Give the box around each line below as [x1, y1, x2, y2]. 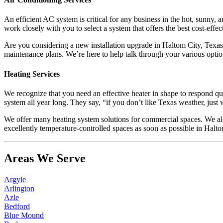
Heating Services [4, 69, 60, 78]
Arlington [4, 184, 34, 193]
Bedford [4, 202, 30, 211]
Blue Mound [4, 211, 44, 220]
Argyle [4, 175, 26, 184]
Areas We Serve [4, 151, 86, 165]
